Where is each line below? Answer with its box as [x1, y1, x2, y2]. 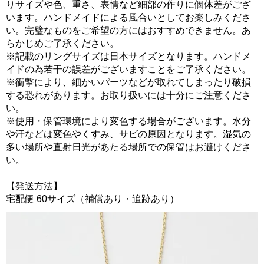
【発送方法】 [6, 181, 62, 192]
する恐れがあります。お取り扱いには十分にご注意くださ [6, 90, 251, 101]
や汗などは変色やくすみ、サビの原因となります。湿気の [6, 129, 251, 140]
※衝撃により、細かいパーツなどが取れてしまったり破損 [6, 77, 251, 88]
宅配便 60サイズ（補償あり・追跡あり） [6, 194, 179, 204]
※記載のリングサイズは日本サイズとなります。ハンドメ [6, 51, 251, 62]
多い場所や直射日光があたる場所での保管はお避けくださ [6, 142, 251, 153]
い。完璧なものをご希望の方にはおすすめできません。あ [6, 25, 251, 36]
